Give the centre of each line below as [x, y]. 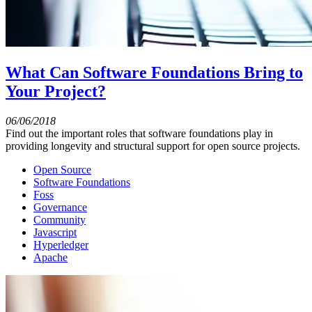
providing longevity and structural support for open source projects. [153, 146]
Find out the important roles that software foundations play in [139, 134]
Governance [60, 208]
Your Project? [56, 92]
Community [60, 220]
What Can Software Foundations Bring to [154, 73]
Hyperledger [61, 245]
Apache [50, 258]
